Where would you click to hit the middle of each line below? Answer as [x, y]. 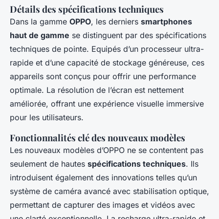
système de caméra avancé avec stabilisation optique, [109, 191]
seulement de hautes [49, 164]
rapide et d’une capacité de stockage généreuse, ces [107, 62]
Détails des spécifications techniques [87, 9]
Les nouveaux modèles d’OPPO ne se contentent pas [107, 150]
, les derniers [116, 21]
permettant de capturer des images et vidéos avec [102, 205]
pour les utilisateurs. [47, 117]
